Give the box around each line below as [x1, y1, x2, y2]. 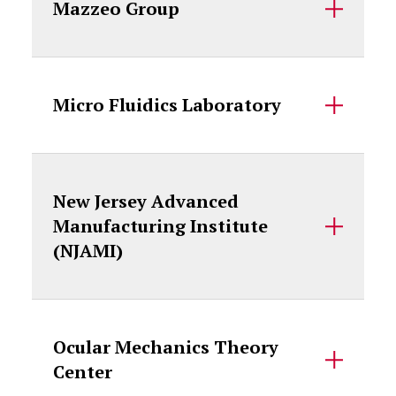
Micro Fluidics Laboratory [52, 93, 281, 117]
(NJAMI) [52, 239, 123, 263]
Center [52, 360, 112, 384]
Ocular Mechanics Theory [52, 335, 278, 359]
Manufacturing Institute [52, 214, 268, 238]
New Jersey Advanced [52, 189, 239, 213]
